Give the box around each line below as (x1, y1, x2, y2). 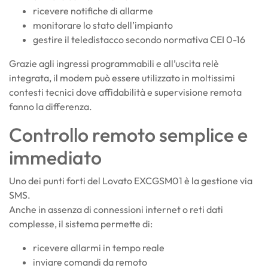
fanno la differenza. (9, 100, 92, 112)
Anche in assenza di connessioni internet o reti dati (9, 203, 223, 215)
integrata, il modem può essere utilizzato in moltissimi (9, 71, 235, 84)
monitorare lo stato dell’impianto (33, 19, 173, 31)
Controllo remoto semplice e (9, 122, 248, 147)
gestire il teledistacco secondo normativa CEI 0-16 (33, 33, 245, 45)
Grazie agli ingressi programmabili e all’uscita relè (9, 57, 219, 69)
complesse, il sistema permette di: (9, 217, 153, 230)
